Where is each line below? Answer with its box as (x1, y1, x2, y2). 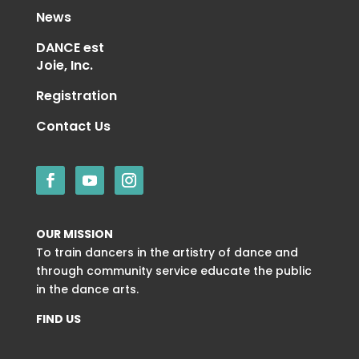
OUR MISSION (35, 226, 113, 242)
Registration (35, 87, 117, 105)
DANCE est (35, 38, 104, 57)
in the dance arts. (35, 281, 139, 297)
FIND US (35, 311, 81, 327)
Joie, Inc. (35, 56, 93, 75)
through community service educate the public (35, 263, 312, 279)
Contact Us (35, 117, 111, 135)
